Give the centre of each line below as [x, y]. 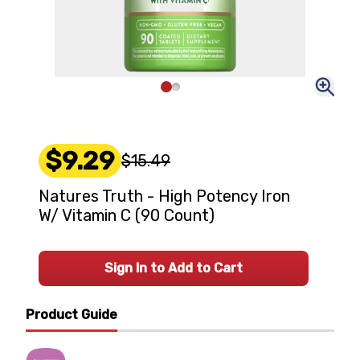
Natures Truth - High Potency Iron [164, 196]
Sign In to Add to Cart [174, 268]
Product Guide [72, 315]
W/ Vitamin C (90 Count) [127, 215]
